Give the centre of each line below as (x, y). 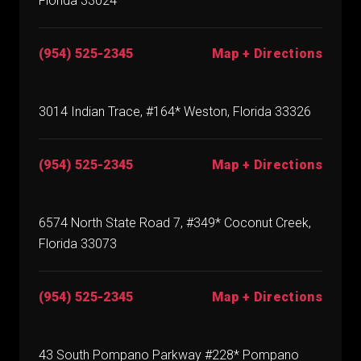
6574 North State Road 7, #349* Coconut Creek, (175, 223)
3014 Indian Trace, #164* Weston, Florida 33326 (175, 112)
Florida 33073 (78, 244)
